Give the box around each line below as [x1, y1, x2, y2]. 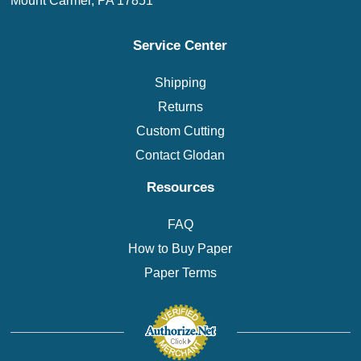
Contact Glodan [135, 147, 226, 162]
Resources [146, 179, 214, 196]
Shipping [154, 75, 206, 89]
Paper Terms [143, 266, 217, 280]
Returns [157, 99, 203, 114]
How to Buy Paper [128, 242, 233, 256]
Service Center [133, 36, 228, 53]
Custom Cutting [135, 123, 225, 138]
